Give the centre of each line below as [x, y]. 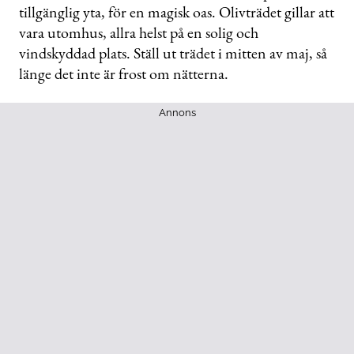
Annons [177, 112]
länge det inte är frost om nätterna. [124, 73]
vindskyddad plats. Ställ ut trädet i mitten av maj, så [173, 53]
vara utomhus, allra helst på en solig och [139, 32]
